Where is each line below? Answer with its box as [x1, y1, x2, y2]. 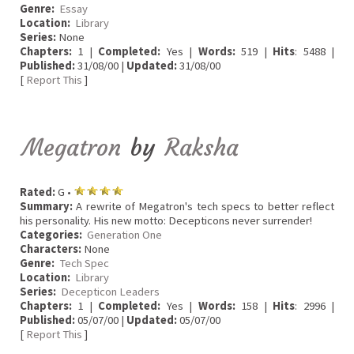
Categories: [20, 228, 82, 243]
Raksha [165, 132, 239, 162]
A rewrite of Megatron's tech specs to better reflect [73, 199, 334, 214]
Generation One [87, 228, 162, 243]
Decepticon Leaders [61, 284, 160, 299]
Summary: [20, 199, 73, 214]
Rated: [20, 185, 55, 200]
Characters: [20, 242, 81, 257]
